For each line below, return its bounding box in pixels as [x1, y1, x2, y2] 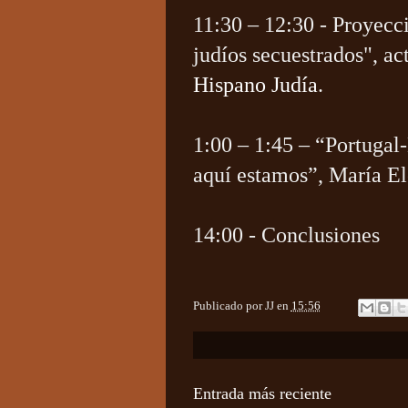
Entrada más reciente [192, 383, 331, 403]
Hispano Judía [192, 73, 318, 97]
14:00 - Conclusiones [192, 223, 380, 247]
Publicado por [192, 299, 265, 313]
